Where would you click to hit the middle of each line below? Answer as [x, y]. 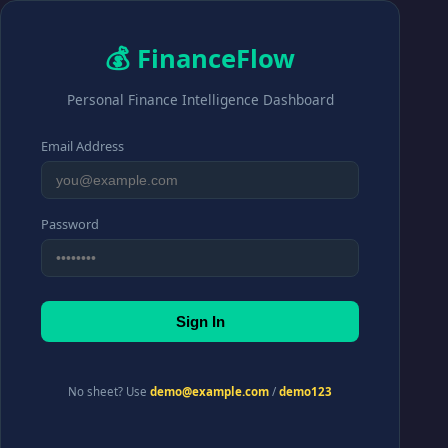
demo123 [305, 391]
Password [70, 224]
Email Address [82, 146]
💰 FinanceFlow [200, 58]
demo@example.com [209, 391]
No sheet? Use [109, 391]
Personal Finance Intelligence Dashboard [200, 99]
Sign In [200, 321]
